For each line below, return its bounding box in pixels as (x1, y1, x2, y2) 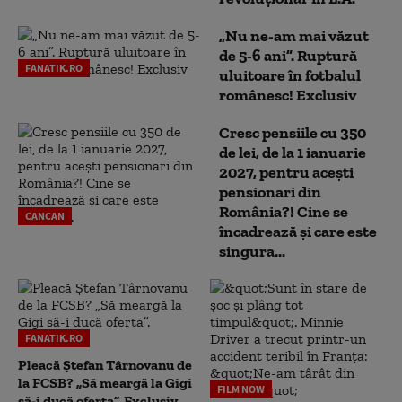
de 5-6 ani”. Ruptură (219, 45, 357, 66)
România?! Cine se (219, 201, 348, 222)
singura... (219, 240, 285, 261)
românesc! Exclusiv (219, 84, 356, 105)
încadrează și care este (219, 221, 377, 241)
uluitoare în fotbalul (219, 65, 361, 85)
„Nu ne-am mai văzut (219, 25, 369, 46)
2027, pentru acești (219, 162, 354, 182)
